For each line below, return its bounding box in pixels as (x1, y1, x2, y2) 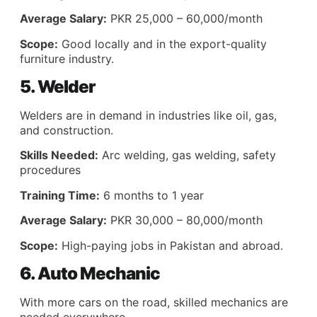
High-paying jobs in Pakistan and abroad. (58, 238, 283, 253)
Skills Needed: (20, 148, 98, 163)
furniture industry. (20, 51, 114, 66)
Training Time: (20, 188, 100, 202)
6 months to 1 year (100, 188, 204, 202)
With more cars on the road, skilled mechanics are (20, 294, 288, 309)
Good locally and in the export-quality (58, 36, 267, 51)
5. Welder (20, 76, 95, 97)
